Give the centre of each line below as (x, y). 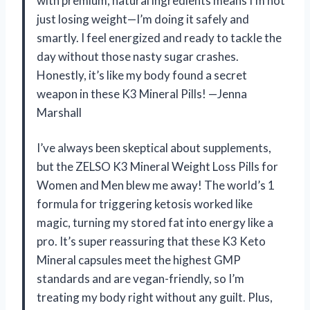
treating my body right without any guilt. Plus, (155, 297)
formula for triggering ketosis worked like (145, 203)
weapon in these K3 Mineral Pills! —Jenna (142, 93)
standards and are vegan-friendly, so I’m (140, 278)
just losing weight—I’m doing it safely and (143, 19)
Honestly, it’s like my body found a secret (142, 75)
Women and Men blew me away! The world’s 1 (156, 185)
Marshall (59, 112)
